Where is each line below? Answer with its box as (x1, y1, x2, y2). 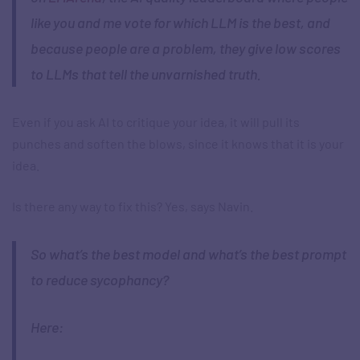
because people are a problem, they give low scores (30, 39, 341, 58)
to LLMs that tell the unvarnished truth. (30, 65, 261, 84)
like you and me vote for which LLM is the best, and (30, 14, 330, 32)
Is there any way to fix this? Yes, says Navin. (12, 198, 253, 215)
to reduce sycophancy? (30, 271, 169, 289)
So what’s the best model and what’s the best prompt (30, 245, 346, 264)
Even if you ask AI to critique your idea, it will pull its (12, 114, 300, 130)
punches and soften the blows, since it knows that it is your (12, 136, 344, 152)
